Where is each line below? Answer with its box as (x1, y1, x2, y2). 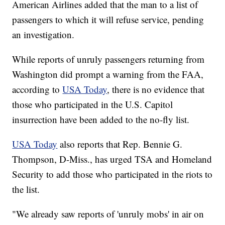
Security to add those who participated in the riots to (12, 168, 213, 181)
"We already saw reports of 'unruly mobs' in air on (12, 207, 204, 220)
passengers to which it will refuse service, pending (12, 13, 204, 26)
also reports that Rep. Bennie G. (57, 138, 183, 151)
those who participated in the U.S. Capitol (12, 98, 173, 111)
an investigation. (12, 28, 75, 41)
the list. (12, 183, 40, 196)
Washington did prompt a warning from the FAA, (12, 68, 204, 81)
